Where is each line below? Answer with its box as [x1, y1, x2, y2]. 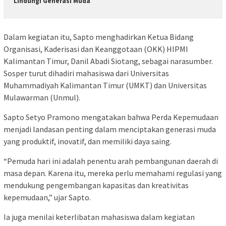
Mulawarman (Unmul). [4, 92, 80, 102]
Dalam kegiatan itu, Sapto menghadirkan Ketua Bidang [4, 31, 194, 42]
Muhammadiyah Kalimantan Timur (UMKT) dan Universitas [4, 80, 207, 90]
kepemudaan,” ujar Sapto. [4, 192, 91, 202]
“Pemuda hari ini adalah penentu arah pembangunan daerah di [4, 155, 218, 166]
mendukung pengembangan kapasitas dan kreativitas [4, 180, 189, 190]
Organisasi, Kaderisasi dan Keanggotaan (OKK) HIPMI [4, 43, 188, 54]
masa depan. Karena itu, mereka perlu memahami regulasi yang [4, 167, 222, 178]
